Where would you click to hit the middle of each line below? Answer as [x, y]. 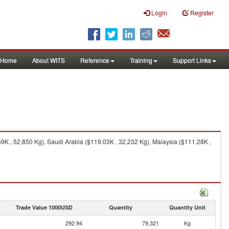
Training [141, 60]
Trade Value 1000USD [44, 207]
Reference [95, 60]
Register [202, 13]
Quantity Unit [187, 207]
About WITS [49, 60]
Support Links [192, 60]
